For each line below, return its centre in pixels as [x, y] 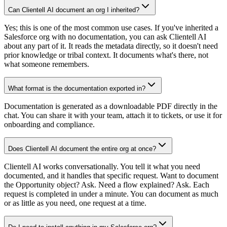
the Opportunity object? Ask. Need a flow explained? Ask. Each [107, 185]
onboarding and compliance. [49, 124]
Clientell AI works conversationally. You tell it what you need [102, 166]
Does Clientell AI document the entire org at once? [82, 149]
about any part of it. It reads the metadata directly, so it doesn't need [111, 46]
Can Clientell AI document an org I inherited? [74, 10]
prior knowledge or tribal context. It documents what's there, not [106, 55]
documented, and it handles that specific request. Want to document [111, 176]
